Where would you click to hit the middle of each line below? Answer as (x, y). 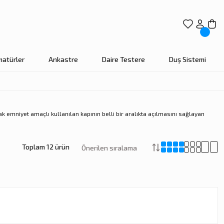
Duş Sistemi (187, 59)
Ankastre (63, 59)
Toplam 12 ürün (46, 147)
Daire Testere (123, 59)
